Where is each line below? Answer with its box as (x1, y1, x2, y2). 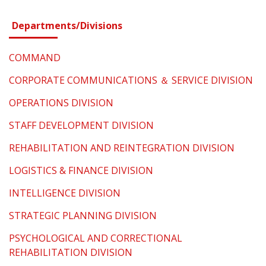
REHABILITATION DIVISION (9, 246, 132, 259)
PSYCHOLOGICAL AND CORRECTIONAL (9, 232, 182, 245)
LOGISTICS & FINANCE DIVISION (9, 164, 153, 178)
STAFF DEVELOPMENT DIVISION (9, 119, 154, 132)
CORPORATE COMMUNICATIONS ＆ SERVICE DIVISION (9, 74, 253, 87)
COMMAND (9, 51, 61, 65)
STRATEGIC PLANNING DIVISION (9, 209, 157, 223)
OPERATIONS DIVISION (9, 96, 113, 110)
